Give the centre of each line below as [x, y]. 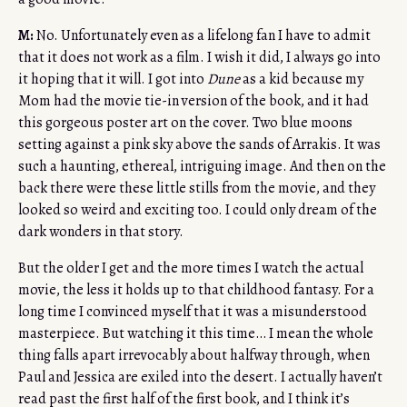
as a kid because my [302, 79]
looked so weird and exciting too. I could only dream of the [198, 210]
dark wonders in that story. [101, 232]
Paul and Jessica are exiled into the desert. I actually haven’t [200, 377]
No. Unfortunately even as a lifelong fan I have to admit [202, 36]
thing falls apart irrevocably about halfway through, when [194, 356]
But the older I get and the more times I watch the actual [191, 268]
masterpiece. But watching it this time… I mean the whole [196, 334]
